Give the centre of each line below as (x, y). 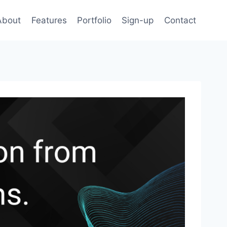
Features (49, 20)
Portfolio (94, 20)
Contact (180, 20)
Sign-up (138, 20)
